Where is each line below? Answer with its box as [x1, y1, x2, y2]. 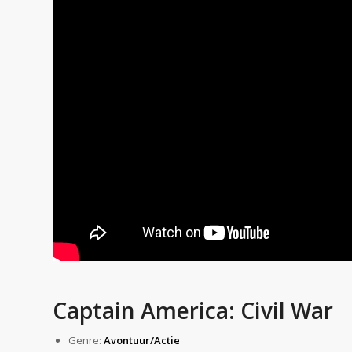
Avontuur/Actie [104, 333, 180, 348]
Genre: [68, 333, 104, 348]
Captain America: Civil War [53, 295, 333, 326]
